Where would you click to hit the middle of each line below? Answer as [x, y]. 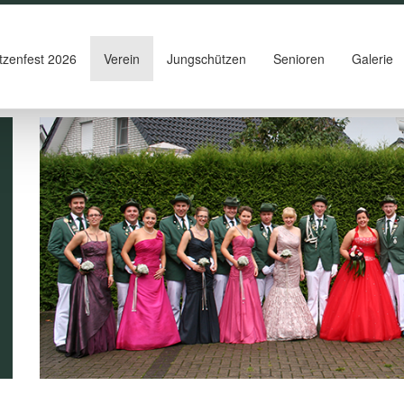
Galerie [372, 59]
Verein [121, 59]
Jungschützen [206, 59]
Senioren [298, 59]
